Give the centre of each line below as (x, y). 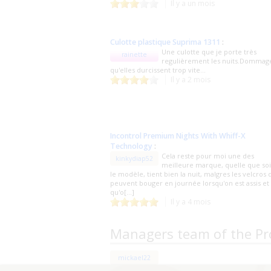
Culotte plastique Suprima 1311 (165, 42)
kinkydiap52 (134, 158)
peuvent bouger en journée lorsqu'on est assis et (190, 183)
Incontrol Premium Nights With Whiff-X (178, 135)
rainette (134, 54)
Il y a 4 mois (191, 201)
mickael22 (134, 257)
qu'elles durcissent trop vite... (158, 70)
